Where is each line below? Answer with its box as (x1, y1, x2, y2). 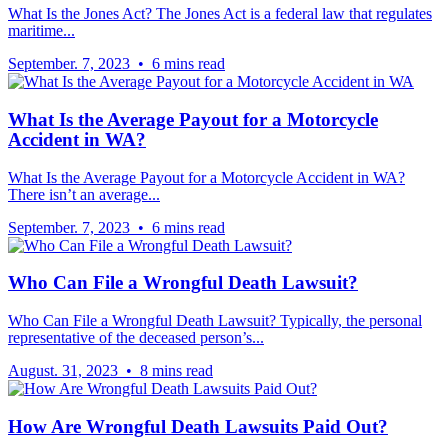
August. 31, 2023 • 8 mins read (8, 362, 213, 380)
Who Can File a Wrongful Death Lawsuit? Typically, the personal (8, 312, 422, 330)
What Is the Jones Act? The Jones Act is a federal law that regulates (8, 5, 432, 23)
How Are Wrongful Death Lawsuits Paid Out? (8, 415, 388, 437)
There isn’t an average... (8, 185, 160, 203)
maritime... (8, 22, 75, 40)
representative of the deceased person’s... (8, 329, 264, 347)
